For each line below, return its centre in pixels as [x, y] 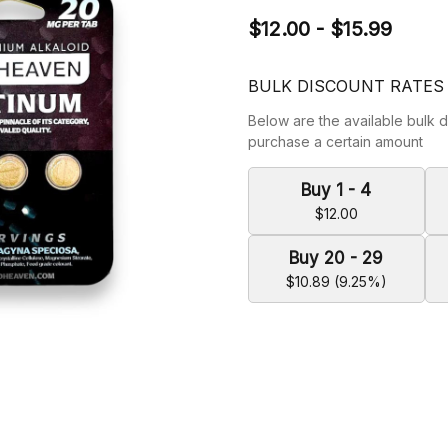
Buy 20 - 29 [336, 258]
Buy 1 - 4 [336, 190]
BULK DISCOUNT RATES [346, 86]
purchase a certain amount [335, 141]
